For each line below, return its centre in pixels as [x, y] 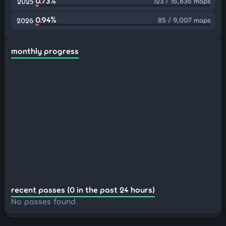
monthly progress [45, 51]
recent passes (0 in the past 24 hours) [83, 189]
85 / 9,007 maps [184, 20]
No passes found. [44, 201]
